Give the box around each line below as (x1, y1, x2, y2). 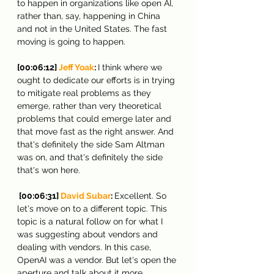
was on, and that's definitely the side (17, 152, 165, 162)
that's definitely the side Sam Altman (17, 139, 167, 149)
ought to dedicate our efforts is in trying (17, 75, 177, 85)
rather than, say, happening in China (17, 10, 163, 21)
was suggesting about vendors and (17, 229, 160, 239)
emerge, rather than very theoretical (17, 100, 164, 111)
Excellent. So (114, 190, 169, 201)
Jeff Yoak (59, 62, 94, 72)
